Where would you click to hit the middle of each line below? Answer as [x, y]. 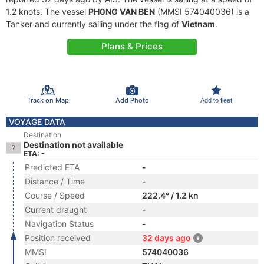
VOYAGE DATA [37, 122]
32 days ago [166, 238]
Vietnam [198, 24]
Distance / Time [55, 181]
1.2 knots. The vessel [47, 11]
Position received [58, 238]
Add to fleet [216, 100]
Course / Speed [55, 195]
